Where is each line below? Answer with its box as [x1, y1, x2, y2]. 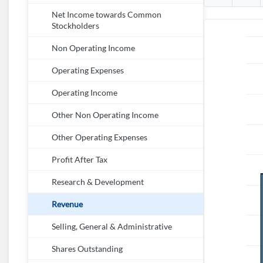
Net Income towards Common [52, 10, 161, 19]
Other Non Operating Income [52, 110, 159, 120]
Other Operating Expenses [52, 133, 147, 142]
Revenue [52, 200, 83, 209]
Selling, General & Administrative [52, 222, 172, 231]
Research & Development [52, 177, 144, 187]
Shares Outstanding [52, 244, 123, 254]
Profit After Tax [52, 155, 107, 164]
